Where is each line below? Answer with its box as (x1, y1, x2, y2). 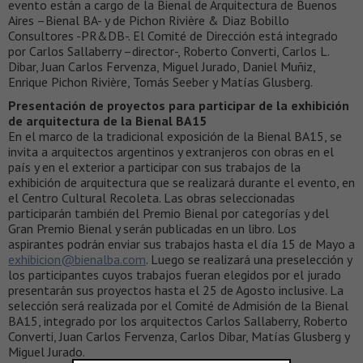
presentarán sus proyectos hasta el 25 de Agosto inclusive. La (8, 281, 344, 298)
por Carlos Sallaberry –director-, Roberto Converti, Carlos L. (8, 42, 329, 59)
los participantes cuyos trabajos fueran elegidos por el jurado (8, 266, 341, 283)
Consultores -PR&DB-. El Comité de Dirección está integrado (8, 27, 338, 44)
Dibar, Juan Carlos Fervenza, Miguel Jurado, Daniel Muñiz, (8, 58, 315, 75)
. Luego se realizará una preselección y (146, 250, 352, 267)
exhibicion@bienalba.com (8, 250, 146, 267)
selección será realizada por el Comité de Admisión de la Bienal (8, 297, 348, 314)
